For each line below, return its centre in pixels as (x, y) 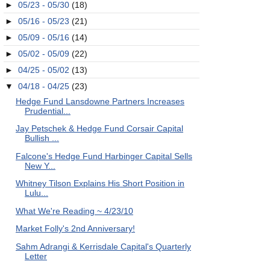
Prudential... (47, 111)
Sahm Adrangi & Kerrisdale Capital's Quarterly (103, 246)
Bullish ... (42, 138)
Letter (36, 256)
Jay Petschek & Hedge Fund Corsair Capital (99, 128)
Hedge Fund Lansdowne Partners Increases (100, 101)
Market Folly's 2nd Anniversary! (75, 228)
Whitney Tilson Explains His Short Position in (100, 183)
